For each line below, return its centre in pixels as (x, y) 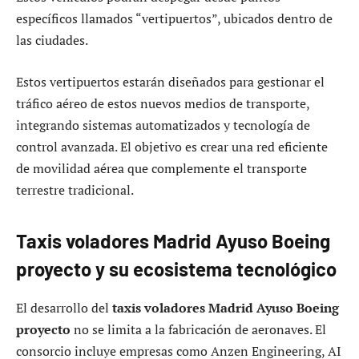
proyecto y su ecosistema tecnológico (176, 268)
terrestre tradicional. (75, 190)
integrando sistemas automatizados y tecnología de (163, 125)
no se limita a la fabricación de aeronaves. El (198, 329)
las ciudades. (52, 40)
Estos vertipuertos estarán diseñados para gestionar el (170, 81)
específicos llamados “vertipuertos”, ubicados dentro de (174, 19)
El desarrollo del (64, 307)
